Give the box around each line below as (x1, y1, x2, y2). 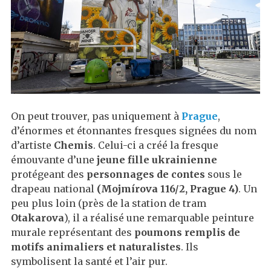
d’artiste (11, 139, 54, 152)
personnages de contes (87, 168, 207, 181)
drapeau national (11, 183, 97, 195)
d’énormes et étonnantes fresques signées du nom (11, 125, 256, 137)
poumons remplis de (134, 226, 240, 239)
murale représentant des (11, 226, 134, 239)
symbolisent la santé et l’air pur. (11, 255, 168, 268)
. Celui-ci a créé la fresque (93, 139, 218, 152)
